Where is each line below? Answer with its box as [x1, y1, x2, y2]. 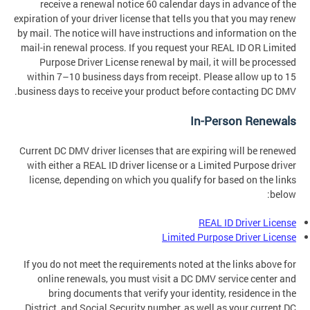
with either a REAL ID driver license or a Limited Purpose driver [27, 158, 296, 172]
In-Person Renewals [190, 113, 296, 129]
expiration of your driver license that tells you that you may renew [14, 12, 296, 26]
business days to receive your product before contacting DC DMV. [17, 84, 296, 98]
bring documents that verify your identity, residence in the [48, 286, 296, 300]
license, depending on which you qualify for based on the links [29, 173, 296, 187]
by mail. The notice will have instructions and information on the [17, 26, 296, 40]
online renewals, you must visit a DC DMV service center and [37, 271, 296, 285]
